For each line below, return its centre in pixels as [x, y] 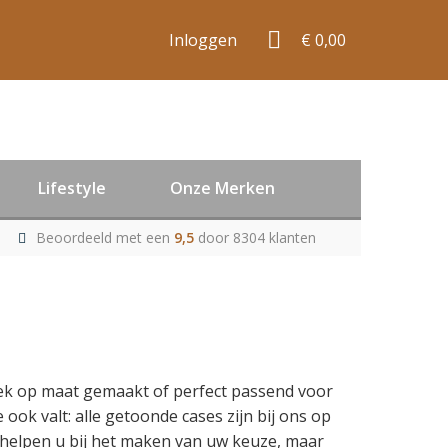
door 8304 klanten [256, 237]
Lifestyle [72, 188]
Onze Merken [222, 188]
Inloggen [203, 39]
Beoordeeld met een [104, 237]
